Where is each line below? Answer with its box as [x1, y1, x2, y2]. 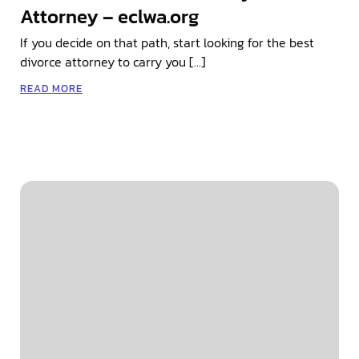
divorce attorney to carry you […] [20, 51, 206, 71]
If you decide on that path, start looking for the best [20, 32, 314, 52]
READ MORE [20, 80, 83, 96]
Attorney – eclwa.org [20, 2, 199, 30]
